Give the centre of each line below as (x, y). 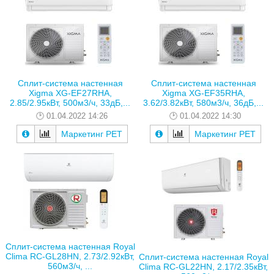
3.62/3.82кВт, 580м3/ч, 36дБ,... (203, 102)
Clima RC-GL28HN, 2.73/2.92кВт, (70, 257)
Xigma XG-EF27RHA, (70, 93)
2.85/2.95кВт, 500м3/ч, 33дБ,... (70, 102)
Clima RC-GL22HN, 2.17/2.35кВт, (203, 267)
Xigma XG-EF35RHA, (203, 93)
